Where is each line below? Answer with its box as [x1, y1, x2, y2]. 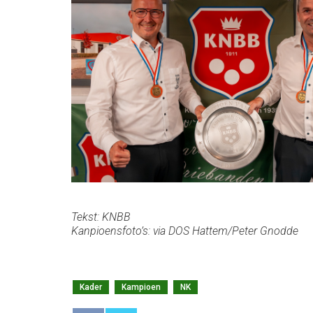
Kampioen [122, 282, 161, 292]
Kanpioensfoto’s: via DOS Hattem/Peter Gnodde [71, 224, 298, 238]
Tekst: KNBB [71, 210, 131, 224]
